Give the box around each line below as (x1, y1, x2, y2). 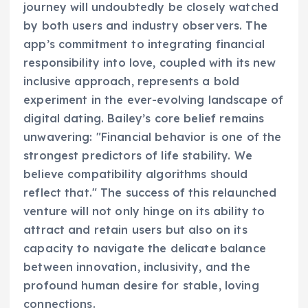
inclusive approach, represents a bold (23, 74, 240, 89)
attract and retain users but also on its (23, 223, 247, 237)
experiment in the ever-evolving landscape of (23, 93, 284, 107)
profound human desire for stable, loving (23, 278, 259, 293)
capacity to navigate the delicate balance (23, 241, 266, 256)
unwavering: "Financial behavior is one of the (23, 130, 282, 144)
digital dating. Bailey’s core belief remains (23, 111, 265, 126)
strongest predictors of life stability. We (23, 148, 252, 163)
